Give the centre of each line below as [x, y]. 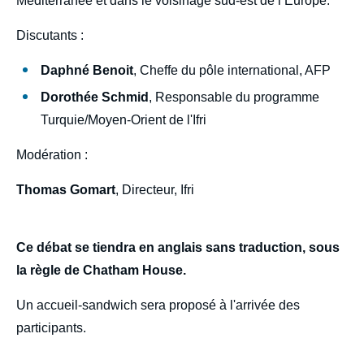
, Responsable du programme [234, 97]
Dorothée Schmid [95, 97]
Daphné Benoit [87, 70]
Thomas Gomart [66, 189]
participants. [51, 327]
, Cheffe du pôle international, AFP [232, 70]
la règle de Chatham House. [101, 270]
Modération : [54, 154]
